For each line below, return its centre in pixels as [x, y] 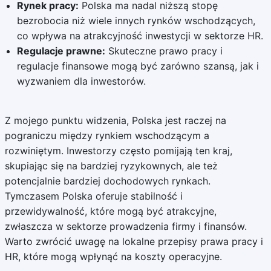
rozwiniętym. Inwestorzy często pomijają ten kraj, [118, 151]
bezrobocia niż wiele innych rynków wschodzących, [136, 21]
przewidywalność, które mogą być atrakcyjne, [110, 211]
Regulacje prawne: [61, 51]
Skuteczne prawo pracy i [164, 51]
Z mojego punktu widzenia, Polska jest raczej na [115, 120]
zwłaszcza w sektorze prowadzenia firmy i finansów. [126, 226]
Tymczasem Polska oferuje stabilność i [93, 196]
